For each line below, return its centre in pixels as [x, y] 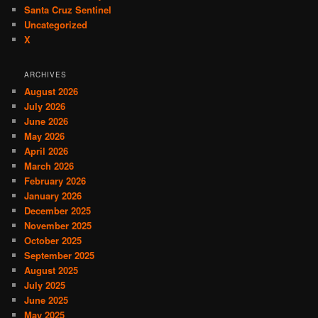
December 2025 [58, 211]
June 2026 [46, 121]
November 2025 [58, 226]
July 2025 [45, 285]
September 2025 [60, 256]
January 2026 [53, 196]
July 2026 [45, 106]
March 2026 [49, 166]
